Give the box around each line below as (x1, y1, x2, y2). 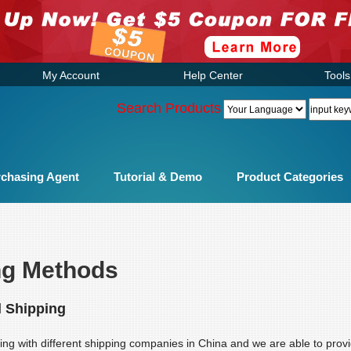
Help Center (183, 69, 243, 81)
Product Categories (237, 170, 343, 183)
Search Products (117, 100, 221, 116)
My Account (42, 69, 100, 81)
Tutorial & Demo (114, 170, 202, 183)
